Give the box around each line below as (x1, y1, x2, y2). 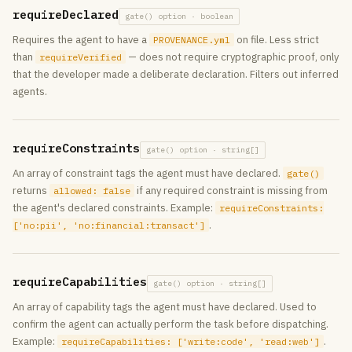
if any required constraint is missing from (134, 184, 328, 197)
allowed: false (53, 185, 130, 196)
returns (13, 184, 49, 197)
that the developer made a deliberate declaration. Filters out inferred (13, 68, 339, 81)
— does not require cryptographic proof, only (126, 50, 339, 64)
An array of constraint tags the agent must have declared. (13, 167, 283, 180)
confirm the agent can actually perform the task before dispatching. (13, 317, 328, 331)
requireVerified (39, 51, 122, 63)
